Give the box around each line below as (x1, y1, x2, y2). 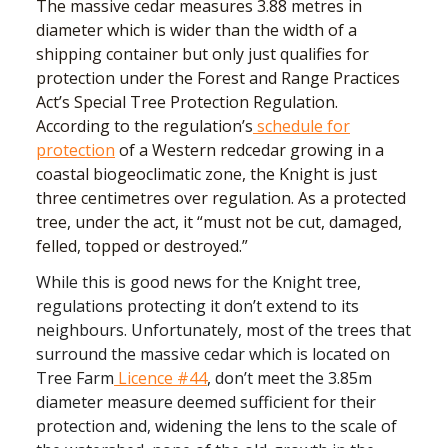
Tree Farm (36, 366, 114, 389)
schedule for (253, 114, 350, 137)
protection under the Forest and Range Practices (36, 66, 400, 89)
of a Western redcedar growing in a (115, 138, 384, 161)
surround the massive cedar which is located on (36, 342, 390, 365)
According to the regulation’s (36, 114, 253, 137)
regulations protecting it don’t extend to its (36, 294, 359, 317)
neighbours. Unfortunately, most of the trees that (36, 318, 411, 341)
